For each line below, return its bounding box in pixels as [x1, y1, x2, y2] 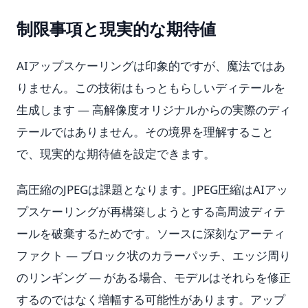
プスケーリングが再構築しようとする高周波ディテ [16, 203, 285, 219]
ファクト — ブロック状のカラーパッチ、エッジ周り [16, 247, 291, 263]
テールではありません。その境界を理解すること [16, 124, 274, 140]
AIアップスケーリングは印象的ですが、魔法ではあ [16, 58, 285, 74]
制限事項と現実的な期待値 [16, 17, 216, 40]
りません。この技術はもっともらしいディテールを [16, 80, 285, 96]
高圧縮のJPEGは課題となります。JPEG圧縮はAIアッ [16, 181, 288, 197]
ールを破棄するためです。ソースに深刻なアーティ [16, 225, 285, 241]
